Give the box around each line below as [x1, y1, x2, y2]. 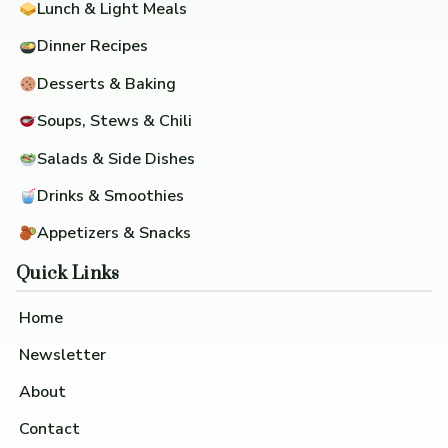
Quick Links [16, 262, 120, 286]
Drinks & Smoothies [37, 184, 185, 207]
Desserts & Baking [37, 72, 177, 95]
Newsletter [19, 344, 107, 367]
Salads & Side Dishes [37, 147, 196, 170]
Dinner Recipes [37, 35, 149, 58]
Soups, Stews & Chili [37, 110, 193, 133]
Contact [19, 418, 81, 441]
